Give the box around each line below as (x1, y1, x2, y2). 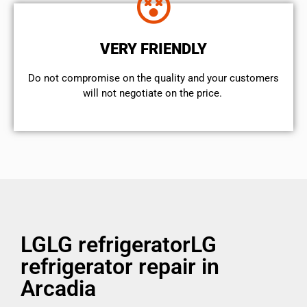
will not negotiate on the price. (82, 86, 225, 99)
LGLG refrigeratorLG (21, 232, 217, 258)
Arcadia (21, 275, 96, 302)
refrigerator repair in (21, 254, 219, 280)
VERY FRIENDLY (100, 40, 207, 58)
